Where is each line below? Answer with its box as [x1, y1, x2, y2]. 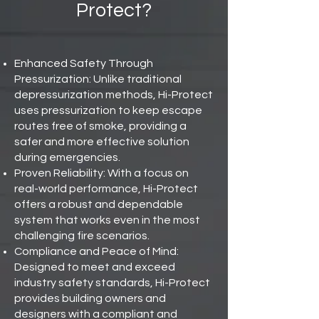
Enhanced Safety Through [14, 58, 153, 69]
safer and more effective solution [14, 136, 189, 147]
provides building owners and [14, 293, 166, 304]
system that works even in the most [14, 214, 200, 226]
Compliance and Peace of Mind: [14, 246, 179, 257]
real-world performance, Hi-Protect [14, 183, 198, 194]
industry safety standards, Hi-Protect [14, 277, 210, 288]
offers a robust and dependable [14, 199, 183, 210]
